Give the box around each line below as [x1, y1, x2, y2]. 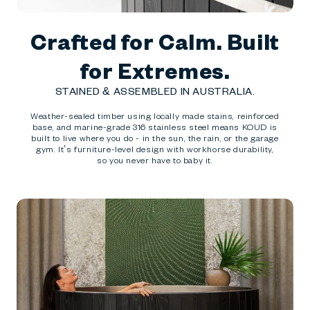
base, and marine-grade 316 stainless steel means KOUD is [33, 121, 277, 133]
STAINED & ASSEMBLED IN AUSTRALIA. [55, 84, 255, 98]
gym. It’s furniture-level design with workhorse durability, [36, 143, 274, 155]
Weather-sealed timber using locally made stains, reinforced [30, 110, 280, 122]
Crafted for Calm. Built [30, 26, 280, 56]
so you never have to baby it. [97, 154, 213, 166]
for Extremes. [80, 55, 230, 85]
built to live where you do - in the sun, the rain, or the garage [31, 132, 279, 144]
